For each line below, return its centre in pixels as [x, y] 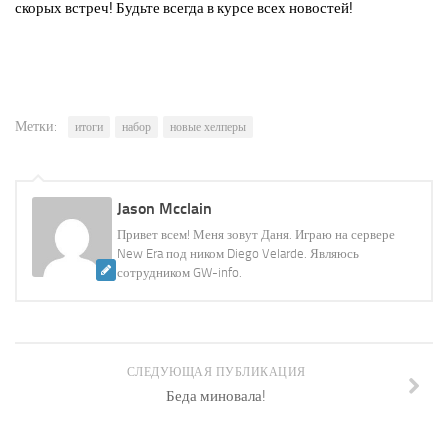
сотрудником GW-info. [179, 272]
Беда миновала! [216, 395]
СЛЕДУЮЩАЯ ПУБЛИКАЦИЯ [216, 371]
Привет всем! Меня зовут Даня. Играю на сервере [256, 234]
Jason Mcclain [164, 208]
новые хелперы [208, 126]
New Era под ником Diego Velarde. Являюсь [238, 253]
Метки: [36, 126]
